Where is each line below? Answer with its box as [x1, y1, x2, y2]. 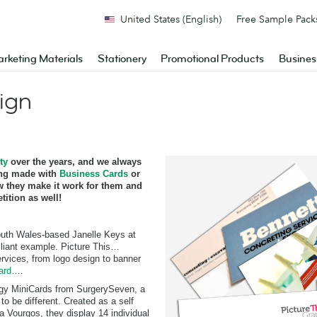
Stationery [97, 52, 146, 66]
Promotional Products [161, 52, 265, 66]
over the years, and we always [8, 156, 142, 167]
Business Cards [59, 168, 128, 179]
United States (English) [120, 13, 221, 25]
